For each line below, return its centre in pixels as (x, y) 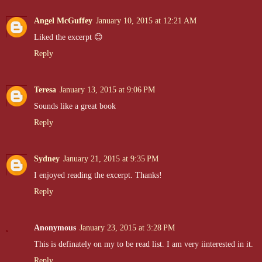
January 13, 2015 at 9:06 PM (107, 90)
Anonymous (55, 228)
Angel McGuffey (63, 21)
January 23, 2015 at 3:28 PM (127, 228)
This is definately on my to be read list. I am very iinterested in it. (144, 244)
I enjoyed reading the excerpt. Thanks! (98, 175)
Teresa (45, 90)
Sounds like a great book (75, 106)
